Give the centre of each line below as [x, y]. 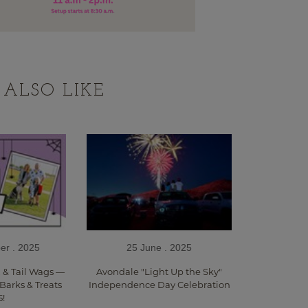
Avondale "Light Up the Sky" [159, 272]
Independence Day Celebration [159, 285]
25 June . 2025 [159, 248]
